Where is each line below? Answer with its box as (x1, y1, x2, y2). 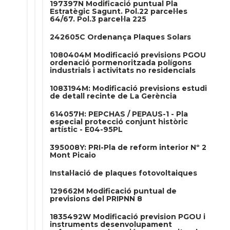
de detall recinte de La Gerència (50, 91, 177, 101)
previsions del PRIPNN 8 (50, 194, 142, 203)
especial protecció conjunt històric (50, 117, 188, 126)
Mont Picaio (50, 150, 96, 160)
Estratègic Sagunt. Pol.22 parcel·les (50, 7, 187, 16)
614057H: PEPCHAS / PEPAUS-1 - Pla (50, 109, 188, 119)
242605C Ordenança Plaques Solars (50, 32, 191, 42)
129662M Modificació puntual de (50, 186, 177, 196)
